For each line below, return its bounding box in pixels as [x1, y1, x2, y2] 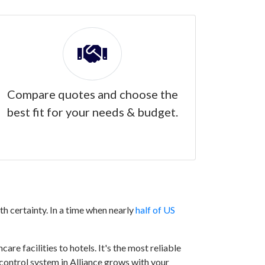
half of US [135, 204, 175, 215]
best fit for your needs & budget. [7, 105, 178, 119]
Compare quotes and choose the [7, 87, 178, 101]
